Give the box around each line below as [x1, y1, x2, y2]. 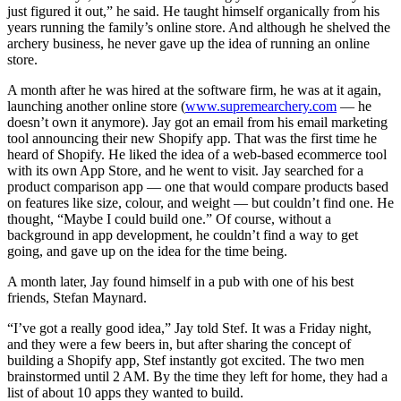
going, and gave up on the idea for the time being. [7, 243, 287, 260]
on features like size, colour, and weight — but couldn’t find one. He [7, 195, 394, 211]
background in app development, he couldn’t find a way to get [7, 227, 358, 243]
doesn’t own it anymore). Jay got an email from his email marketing [7, 115, 388, 131]
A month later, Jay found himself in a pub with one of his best [7, 274, 354, 290]
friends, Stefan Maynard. [7, 290, 147, 306]
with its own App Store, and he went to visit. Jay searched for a [7, 163, 363, 179]
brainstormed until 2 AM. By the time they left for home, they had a [7, 369, 388, 385]
